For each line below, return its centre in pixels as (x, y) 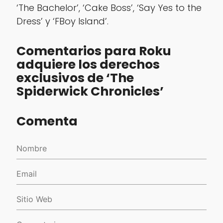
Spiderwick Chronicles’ (90, 91)
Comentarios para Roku (94, 51)
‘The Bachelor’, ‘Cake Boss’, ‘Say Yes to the (109, 7)
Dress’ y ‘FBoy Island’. (62, 21)
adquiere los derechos (88, 64)
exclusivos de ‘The (75, 78)
